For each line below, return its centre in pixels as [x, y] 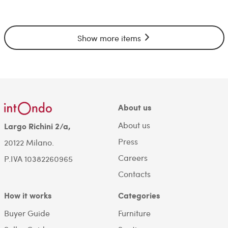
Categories [139, 195]
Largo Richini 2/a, [37, 126]
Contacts [134, 174]
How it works [27, 195]
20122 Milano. [29, 142]
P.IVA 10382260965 [38, 159]
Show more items [110, 38]
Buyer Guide [27, 213]
